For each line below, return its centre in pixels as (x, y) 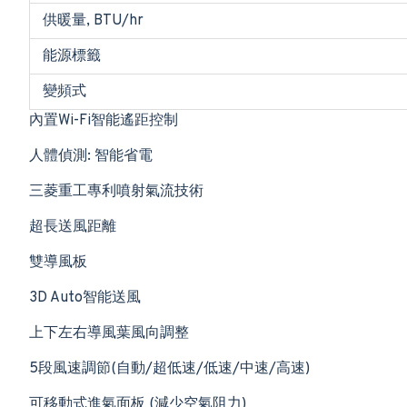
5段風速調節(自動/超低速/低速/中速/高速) (169, 369)
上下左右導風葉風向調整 (109, 333)
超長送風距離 (73, 227)
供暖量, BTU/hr (93, 21)
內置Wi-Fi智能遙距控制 (104, 121)
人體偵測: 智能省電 (91, 156)
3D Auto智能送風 (85, 298)
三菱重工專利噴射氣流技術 (116, 192)
